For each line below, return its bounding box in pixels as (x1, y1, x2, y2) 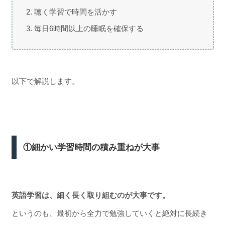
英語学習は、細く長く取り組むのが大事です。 (11, 190, 170, 199)
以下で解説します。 (11, 76, 79, 85)
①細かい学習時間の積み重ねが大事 (23, 142, 160, 152)
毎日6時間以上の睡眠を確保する (34, 24, 144, 33)
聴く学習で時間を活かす (34, 7, 117, 16)
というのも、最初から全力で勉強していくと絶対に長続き (11, 208, 207, 217)
